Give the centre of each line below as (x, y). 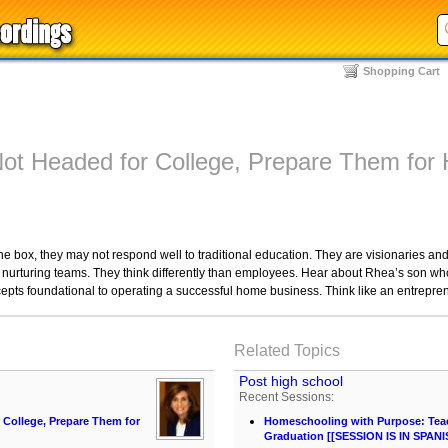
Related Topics (287, 350)
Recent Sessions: (286, 397)
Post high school (291, 381)
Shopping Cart (401, 71)
